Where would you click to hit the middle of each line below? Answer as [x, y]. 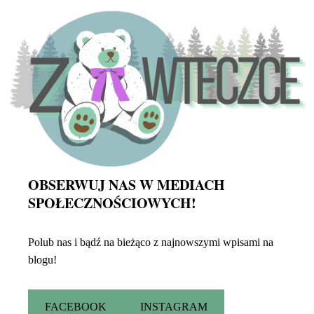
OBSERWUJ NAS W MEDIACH [126, 185]
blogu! [42, 260]
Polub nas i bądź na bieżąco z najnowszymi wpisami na [150, 243]
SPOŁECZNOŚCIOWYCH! [112, 203]
